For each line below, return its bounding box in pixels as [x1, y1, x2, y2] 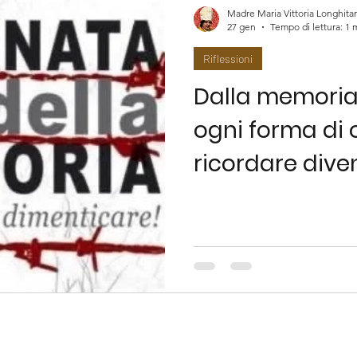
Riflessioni [203, 52, 253, 65]
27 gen [227, 21, 256, 33]
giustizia [194, 182, 286, 213]
